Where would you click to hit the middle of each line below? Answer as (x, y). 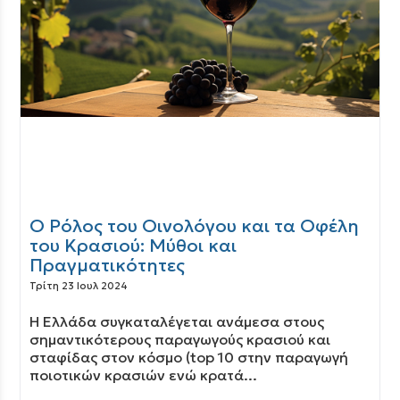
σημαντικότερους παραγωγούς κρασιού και (180, 339)
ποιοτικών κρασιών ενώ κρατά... (144, 375)
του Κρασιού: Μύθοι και (133, 246)
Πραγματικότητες (108, 265)
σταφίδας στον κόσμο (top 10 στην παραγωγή (189, 357)
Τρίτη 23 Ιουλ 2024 (79, 286)
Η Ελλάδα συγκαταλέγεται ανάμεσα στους (177, 321)
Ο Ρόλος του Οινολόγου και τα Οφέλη (195, 226)
